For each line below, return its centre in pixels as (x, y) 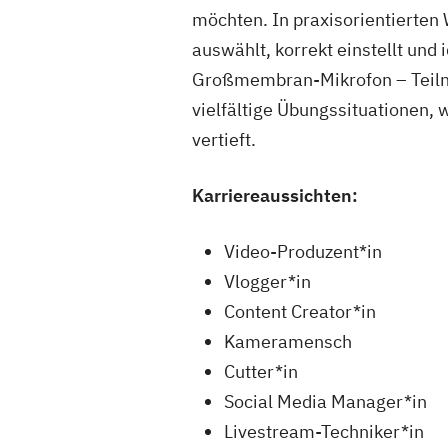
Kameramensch (288, 341)
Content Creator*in (300, 311)
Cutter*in (261, 371)
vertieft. (224, 139)
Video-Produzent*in (303, 251)
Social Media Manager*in (325, 401)
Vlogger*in (267, 281)
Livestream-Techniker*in (324, 431)
